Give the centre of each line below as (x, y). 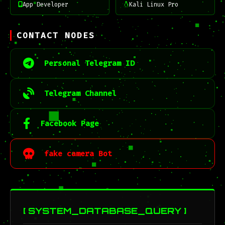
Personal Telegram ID (89, 63)
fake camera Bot (78, 154)
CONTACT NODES (56, 35)
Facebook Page (70, 124)
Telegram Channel (80, 93)
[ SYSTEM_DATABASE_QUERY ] (105, 210)
